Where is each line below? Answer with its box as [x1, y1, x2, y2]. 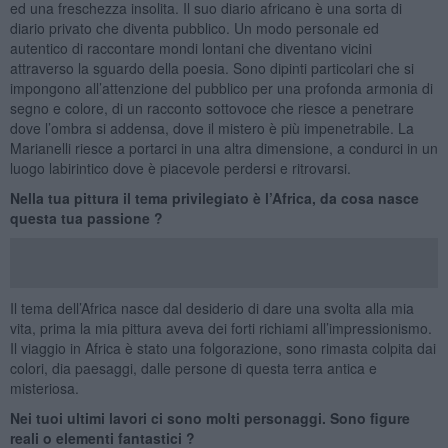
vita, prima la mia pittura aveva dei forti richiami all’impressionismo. [9, 317, 432, 338]
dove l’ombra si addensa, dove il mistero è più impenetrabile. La [9, 117, 414, 138]
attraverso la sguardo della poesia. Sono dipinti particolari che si [9, 57, 414, 78]
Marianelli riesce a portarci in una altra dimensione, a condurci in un [9, 137, 438, 158]
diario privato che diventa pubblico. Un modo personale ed [9, 17, 379, 38]
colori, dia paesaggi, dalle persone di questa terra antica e [9, 357, 377, 378]
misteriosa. [9, 377, 79, 398]
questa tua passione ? [9, 207, 163, 228]
